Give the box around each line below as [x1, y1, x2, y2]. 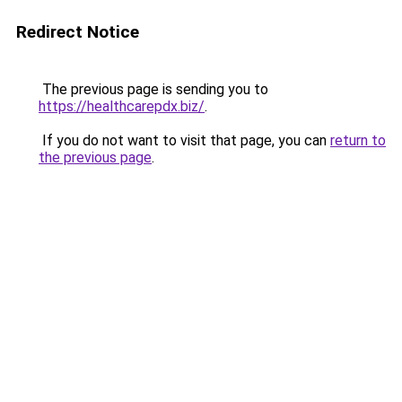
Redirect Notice [16, 22, 139, 42]
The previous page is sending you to [39, 81, 268, 98]
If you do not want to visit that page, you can [39, 132, 330, 149]
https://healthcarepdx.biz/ [39, 98, 205, 115]
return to [330, 132, 386, 149]
